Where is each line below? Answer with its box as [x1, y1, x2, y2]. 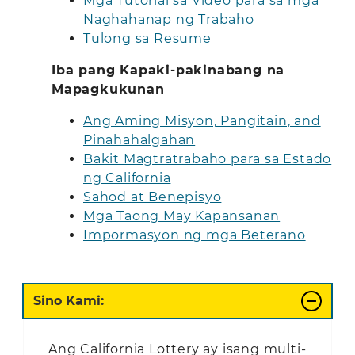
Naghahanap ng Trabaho [83, 11, 254, 27]
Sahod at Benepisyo [83, 189, 222, 204]
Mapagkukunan [52, 81, 165, 97]
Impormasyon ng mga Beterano [83, 227, 306, 242]
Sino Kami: [33, 292, 104, 308]
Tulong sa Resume [83, 30, 212, 46]
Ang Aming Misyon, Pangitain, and [83, 113, 321, 128]
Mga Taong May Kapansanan [83, 208, 281, 223]
